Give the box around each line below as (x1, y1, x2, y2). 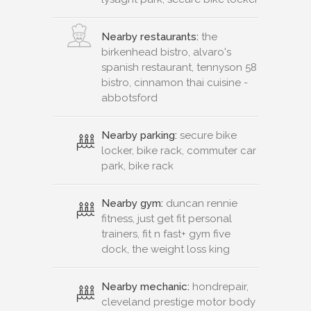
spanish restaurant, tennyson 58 (101, 60, 257, 74)
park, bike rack (101, 159, 174, 172)
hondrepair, (190, 280, 249, 293)
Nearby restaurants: (101, 30, 199, 43)
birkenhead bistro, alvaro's (101, 45, 231, 58)
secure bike (177, 128, 237, 142)
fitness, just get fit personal (101, 212, 232, 225)
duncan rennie (163, 196, 237, 210)
